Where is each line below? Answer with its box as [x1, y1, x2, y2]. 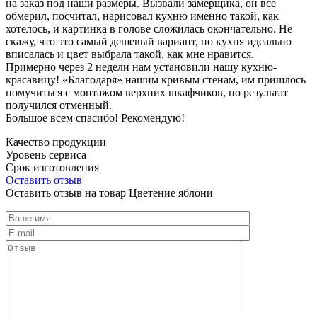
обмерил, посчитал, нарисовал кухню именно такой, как [6, 9, 279, 22]
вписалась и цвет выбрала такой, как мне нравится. [6, 47, 254, 60]
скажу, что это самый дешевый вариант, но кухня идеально [6, 35, 292, 47]
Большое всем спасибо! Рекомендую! [6, 111, 185, 124]
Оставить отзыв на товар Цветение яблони [6, 186, 213, 199]
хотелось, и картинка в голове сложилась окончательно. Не [6, 22, 292, 35]
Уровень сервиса [6, 148, 86, 161]
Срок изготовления [6, 161, 99, 173]
